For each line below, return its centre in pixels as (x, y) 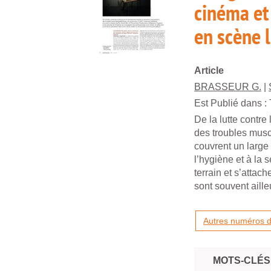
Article (209, 70)
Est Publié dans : (232, 103)
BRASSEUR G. (228, 87)
